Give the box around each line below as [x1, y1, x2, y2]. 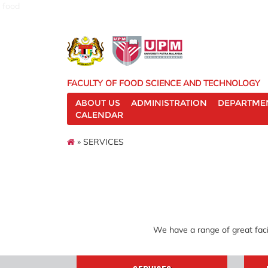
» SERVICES [75, 136, 124, 147]
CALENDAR [75, 109, 123, 120]
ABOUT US [75, 98, 120, 108]
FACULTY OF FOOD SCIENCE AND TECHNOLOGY [67, 78, 260, 89]
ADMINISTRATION [131, 98, 207, 108]
